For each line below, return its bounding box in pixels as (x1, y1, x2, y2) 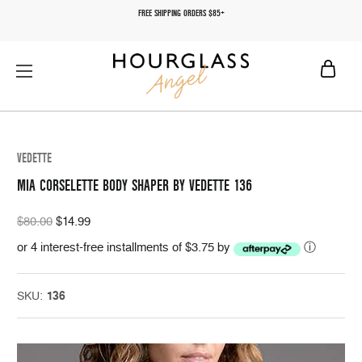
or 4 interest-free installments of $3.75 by (17, 239, 234, 255)
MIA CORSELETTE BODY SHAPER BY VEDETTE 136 (17, 177, 252, 195)
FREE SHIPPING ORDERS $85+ (137, 8, 225, 19)
